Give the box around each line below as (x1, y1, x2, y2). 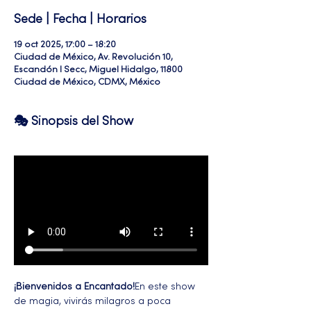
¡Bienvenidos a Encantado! (14, 282, 135, 292)
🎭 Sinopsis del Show (14, 116, 133, 128)
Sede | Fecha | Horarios (14, 14, 146, 26)
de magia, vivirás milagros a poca (14, 296, 174, 306)
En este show (135, 282, 198, 292)
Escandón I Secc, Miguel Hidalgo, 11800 (14, 66, 183, 74)
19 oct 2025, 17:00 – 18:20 (14, 41, 116, 49)
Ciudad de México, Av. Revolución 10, (14, 53, 173, 62)
